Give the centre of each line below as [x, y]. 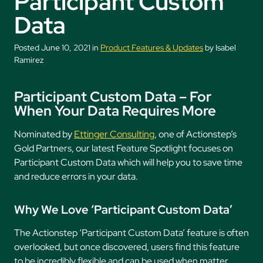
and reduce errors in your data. [76, 177]
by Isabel [220, 48]
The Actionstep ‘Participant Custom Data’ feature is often [131, 233]
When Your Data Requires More [115, 111]
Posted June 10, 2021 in [57, 48]
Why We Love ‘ [54, 210]
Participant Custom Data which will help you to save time [128, 163]
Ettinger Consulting [114, 134]
